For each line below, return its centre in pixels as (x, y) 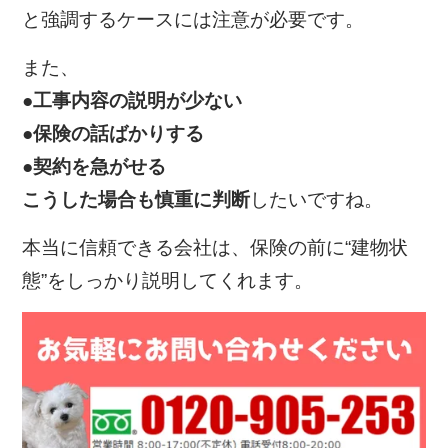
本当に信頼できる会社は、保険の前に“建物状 (215, 248)
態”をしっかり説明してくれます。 (168, 281)
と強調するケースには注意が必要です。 (193, 20)
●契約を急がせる (94, 167)
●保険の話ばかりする (113, 134)
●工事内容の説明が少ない (132, 101)
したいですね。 (317, 200)
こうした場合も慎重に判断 (136, 200)
